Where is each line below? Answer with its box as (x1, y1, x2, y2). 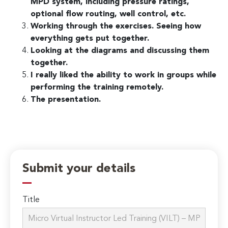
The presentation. (31, 95, 101, 104)
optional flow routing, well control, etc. (31, 10, 186, 18)
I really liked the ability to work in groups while (31, 71, 216, 79)
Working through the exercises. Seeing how (31, 22, 201, 31)
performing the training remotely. (31, 83, 163, 92)
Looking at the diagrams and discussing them (31, 46, 209, 55)
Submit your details (22, 163, 136, 176)
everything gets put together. (31, 34, 149, 43)
